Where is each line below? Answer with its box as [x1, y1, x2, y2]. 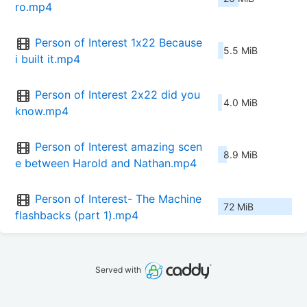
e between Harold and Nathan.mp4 [15, 156, 197, 171]
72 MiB [223, 201, 254, 213]
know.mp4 [15, 104, 69, 119]
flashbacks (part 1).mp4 [15, 208, 138, 223]
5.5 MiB [223, 45, 258, 57]
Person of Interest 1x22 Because [35, 36, 202, 50]
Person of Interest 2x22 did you [35, 88, 200, 102]
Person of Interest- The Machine [35, 192, 201, 206]
